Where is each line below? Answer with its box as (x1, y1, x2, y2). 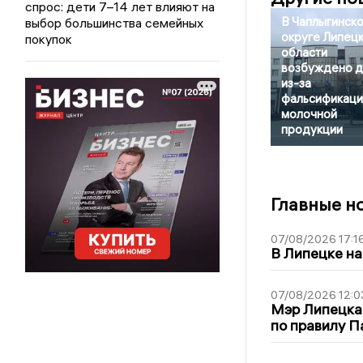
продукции (280, 122, 343, 138)
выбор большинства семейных (25, 14, 204, 31)
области (280, 45, 327, 61)
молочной (280, 106, 337, 122)
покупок (25, 30, 73, 47)
